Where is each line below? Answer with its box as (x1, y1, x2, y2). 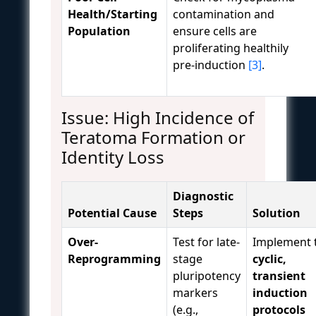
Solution (253, 205, 300, 221)
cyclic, (253, 250, 286, 267)
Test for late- (173, 233, 240, 250)
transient (253, 267, 305, 284)
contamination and (173, 6, 274, 22)
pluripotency (173, 267, 241, 284)
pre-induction (173, 56, 248, 73)
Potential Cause (68, 205, 157, 221)
